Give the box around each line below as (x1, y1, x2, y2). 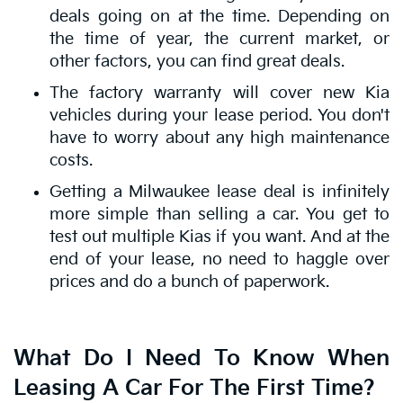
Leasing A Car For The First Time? (13, 374, 375, 401)
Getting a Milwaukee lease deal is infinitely (49, 182, 390, 201)
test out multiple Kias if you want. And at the (49, 227, 390, 246)
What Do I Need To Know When (13, 345, 390, 372)
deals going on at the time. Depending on (49, 6, 390, 26)
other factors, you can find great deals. (49, 51, 345, 71)
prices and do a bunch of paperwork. (49, 272, 329, 291)
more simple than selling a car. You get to (49, 204, 390, 224)
